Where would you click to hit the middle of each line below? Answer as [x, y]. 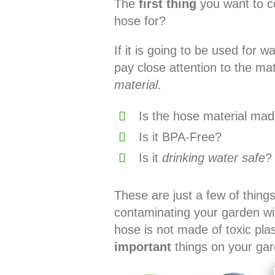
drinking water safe [213, 157]
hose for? [140, 21]
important [142, 246]
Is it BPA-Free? [180, 137]
